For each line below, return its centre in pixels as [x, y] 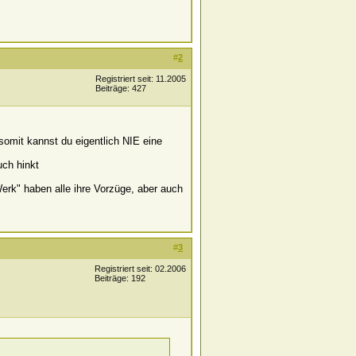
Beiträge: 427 [121, 88]
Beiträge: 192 [120, 278]
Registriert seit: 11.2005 [141, 79]
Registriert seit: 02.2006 [140, 269]
